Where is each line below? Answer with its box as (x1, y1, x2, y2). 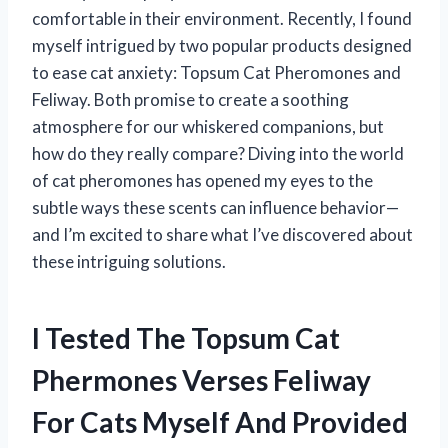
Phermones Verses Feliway (32, 362, 371, 397)
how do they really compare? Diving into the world (32, 142, 404, 164)
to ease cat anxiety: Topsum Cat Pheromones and (32, 61, 401, 83)
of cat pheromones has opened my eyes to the (32, 169, 373, 191)
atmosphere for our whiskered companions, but (32, 115, 384, 137)
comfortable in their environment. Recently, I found (32, 7, 412, 29)
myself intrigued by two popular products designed (32, 34, 412, 56)
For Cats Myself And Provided (32, 404, 408, 439)
